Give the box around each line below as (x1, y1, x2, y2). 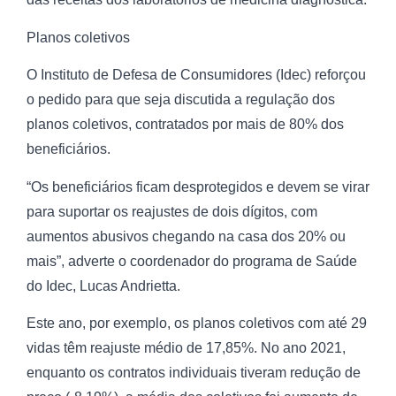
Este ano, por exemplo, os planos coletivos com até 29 (27, 315, 367, 331)
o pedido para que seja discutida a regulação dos (27, 92, 335, 108)
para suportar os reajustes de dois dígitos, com (27, 203, 317, 219)
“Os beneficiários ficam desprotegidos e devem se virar (27, 179, 369, 194)
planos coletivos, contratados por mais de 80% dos (27, 117, 344, 133)
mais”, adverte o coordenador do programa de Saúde (27, 253, 357, 269)
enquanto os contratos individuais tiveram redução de (27, 364, 361, 380)
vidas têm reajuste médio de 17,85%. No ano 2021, (27, 339, 346, 355)
